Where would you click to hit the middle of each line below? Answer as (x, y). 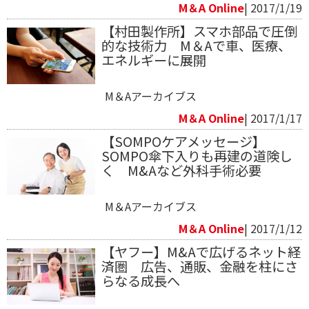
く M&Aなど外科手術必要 (181, 170)
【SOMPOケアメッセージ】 (183, 141)
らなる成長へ (147, 280)
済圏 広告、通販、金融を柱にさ (199, 266)
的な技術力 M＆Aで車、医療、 (196, 45)
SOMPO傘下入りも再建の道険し (197, 156)
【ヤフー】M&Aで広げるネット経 (201, 251)
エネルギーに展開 (153, 60)
